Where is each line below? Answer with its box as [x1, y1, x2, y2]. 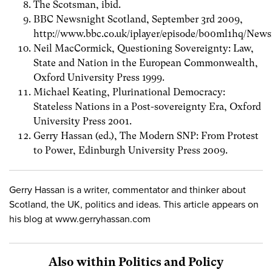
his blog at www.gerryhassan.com [9, 212, 151, 225]
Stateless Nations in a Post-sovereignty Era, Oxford [33, 100, 261, 112]
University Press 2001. [33, 115, 132, 127]
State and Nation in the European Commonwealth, [33, 56, 258, 69]
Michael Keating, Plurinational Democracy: [33, 86, 225, 98]
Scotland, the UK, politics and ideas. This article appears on [9, 198, 259, 211]
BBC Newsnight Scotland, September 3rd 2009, [33, 13, 243, 25]
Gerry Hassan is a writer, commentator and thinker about [9, 183, 246, 196]
